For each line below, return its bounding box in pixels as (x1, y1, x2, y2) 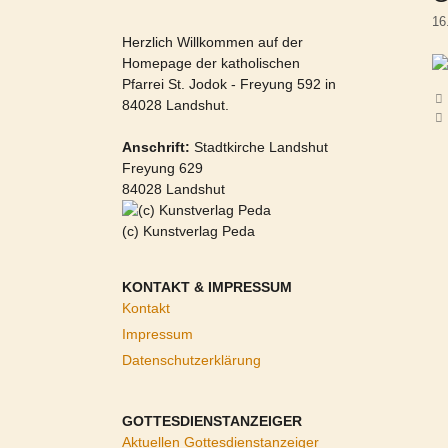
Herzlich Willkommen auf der (122, 34, 303, 50)
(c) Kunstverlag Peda (122, 223, 255, 239)
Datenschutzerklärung (122, 352, 261, 368)
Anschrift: (122, 139, 190, 155)
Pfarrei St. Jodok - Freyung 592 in (122, 76, 336, 92)
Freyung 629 (122, 160, 203, 176)
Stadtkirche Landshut (190, 139, 328, 155)
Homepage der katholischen (122, 55, 300, 71)
